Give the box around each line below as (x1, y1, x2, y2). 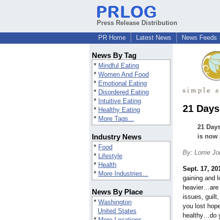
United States (98, 207, 137, 215)
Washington (98, 198, 132, 206)
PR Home (98, 34, 126, 41)
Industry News (92, 133, 141, 141)
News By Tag (92, 51, 137, 60)
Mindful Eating (98, 62, 139, 70)
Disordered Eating (98, 88, 149, 96)
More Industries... (98, 170, 148, 178)
